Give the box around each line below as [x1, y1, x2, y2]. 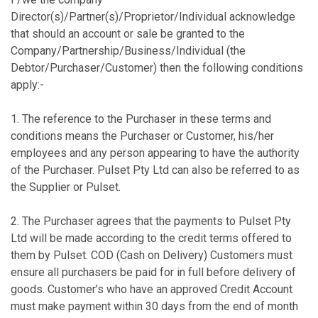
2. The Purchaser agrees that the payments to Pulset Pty [11, 214, 291, 228]
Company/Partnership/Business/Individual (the [11, 44, 246, 57]
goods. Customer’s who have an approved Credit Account [11, 283, 292, 296]
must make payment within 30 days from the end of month [11, 300, 298, 313]
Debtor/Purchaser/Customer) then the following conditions [11, 61, 303, 75]
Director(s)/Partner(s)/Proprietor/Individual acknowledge [11, 10, 295, 23]
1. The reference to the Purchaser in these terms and [11, 112, 271, 126]
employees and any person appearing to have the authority [11, 146, 300, 160]
